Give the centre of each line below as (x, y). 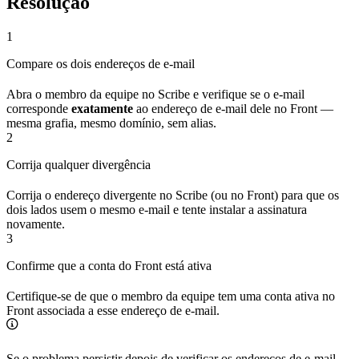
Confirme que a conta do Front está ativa (109, 265)
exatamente (102, 108)
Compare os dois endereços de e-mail (101, 63)
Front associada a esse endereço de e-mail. (113, 310)
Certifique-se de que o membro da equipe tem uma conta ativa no (171, 296)
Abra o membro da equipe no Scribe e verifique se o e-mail (155, 94)
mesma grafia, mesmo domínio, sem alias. (111, 123)
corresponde (39, 108)
